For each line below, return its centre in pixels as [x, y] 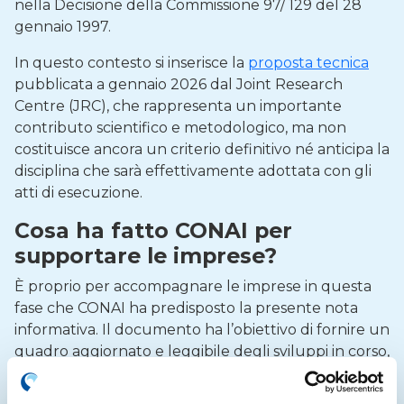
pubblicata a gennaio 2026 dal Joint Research [179, 84]
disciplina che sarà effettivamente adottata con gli [193, 171]
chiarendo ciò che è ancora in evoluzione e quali [187, 373]
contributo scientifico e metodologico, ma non [180, 128]
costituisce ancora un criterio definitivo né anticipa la [202, 149]
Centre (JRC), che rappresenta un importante [178, 106]
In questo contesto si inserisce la [131, 63]
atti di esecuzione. [78, 193]
